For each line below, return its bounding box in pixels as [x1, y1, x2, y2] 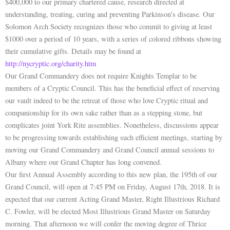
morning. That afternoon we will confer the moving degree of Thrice [5, 218, 206, 228]
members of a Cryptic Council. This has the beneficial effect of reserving [5, 83, 220, 93]
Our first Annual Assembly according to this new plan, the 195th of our [5, 169, 217, 179]
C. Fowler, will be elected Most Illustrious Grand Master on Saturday [5, 206, 210, 216]
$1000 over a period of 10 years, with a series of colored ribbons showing [5, 33, 221, 44]
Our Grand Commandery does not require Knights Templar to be [5, 70, 197, 81]
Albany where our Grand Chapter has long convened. [5, 157, 162, 167]
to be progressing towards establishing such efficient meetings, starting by [5, 132, 222, 142]
